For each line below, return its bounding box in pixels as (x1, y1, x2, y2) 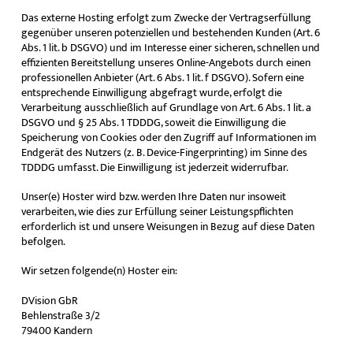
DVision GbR (20, 291, 78, 310)
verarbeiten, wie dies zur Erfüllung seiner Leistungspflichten (20, 202, 293, 221)
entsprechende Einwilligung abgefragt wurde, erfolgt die (20, 83, 282, 102)
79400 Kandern (20, 321, 92, 340)
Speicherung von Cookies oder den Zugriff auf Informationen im (20, 128, 317, 147)
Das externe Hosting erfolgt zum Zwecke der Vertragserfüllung (20, 8, 311, 27)
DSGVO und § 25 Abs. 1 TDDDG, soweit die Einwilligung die (20, 113, 286, 132)
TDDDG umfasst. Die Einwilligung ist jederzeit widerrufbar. (20, 158, 288, 176)
